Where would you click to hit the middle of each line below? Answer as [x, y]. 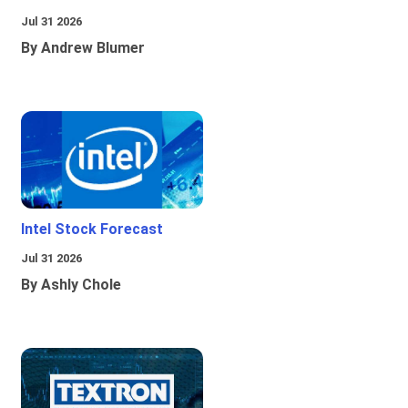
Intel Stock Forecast [92, 229]
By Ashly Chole [71, 285]
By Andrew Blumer [83, 48]
